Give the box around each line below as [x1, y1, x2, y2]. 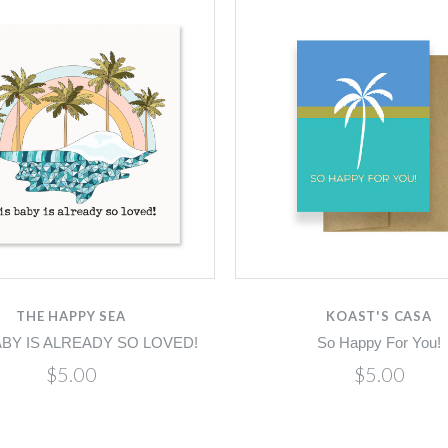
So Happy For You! [317, 334, 441, 351]
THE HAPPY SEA [16, 307, 126, 324]
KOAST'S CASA [326, 307, 432, 324]
